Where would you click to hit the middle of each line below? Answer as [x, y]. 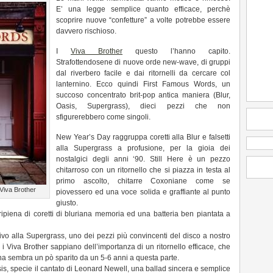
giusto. [67, 203]
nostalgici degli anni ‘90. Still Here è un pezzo [143, 159]
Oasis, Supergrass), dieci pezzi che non [143, 106]
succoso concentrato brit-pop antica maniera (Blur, [143, 95]
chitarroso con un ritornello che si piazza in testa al [143, 170]
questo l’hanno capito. [176, 51]
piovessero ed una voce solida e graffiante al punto [143, 192]
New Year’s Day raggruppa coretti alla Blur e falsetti [143, 137]
